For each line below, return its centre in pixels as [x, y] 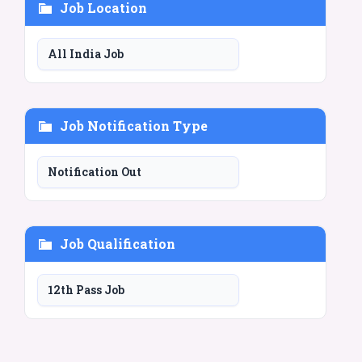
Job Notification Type [134, 125]
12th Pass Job [86, 289]
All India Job [86, 53]
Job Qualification [118, 243]
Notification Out [95, 171]
